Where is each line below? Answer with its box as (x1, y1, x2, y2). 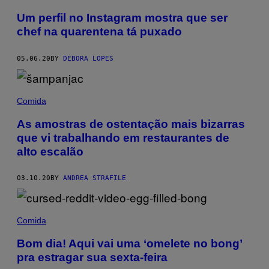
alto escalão (17, 145, 83, 158)
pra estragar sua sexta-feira (17, 251, 168, 264)
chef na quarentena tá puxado (17, 25, 182, 38)
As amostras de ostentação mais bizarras (17, 117, 245, 130)
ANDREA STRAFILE (63, 174, 126, 183)
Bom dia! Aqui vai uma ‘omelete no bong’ (17, 237, 242, 250)
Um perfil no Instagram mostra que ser (17, 11, 228, 25)
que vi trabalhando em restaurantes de (17, 131, 229, 144)
